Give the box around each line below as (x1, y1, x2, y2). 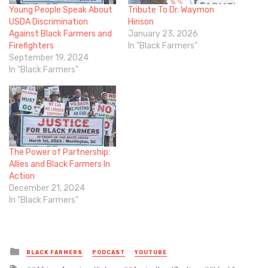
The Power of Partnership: (9, 147, 110, 158)
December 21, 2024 (9, 183, 85, 194)
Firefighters (9, 41, 54, 51)
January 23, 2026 (128, 29, 198, 39)
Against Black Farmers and (9, 29, 112, 39)
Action (9, 171, 35, 182)
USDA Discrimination (9, 17, 88, 28)
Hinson (128, 17, 154, 28)
